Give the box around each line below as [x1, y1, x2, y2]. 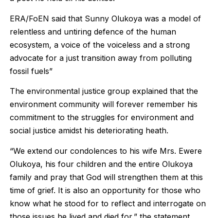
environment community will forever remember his [10, 99, 198, 109]
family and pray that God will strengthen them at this [10, 172, 203, 182]
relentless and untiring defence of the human [10, 26, 176, 36]
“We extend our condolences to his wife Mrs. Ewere [10, 145, 202, 156]
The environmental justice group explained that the [10, 86, 198, 96]
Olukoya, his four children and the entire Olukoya [10, 159, 193, 169]
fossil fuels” [10, 66, 53, 76]
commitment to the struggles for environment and [10, 112, 194, 123]
